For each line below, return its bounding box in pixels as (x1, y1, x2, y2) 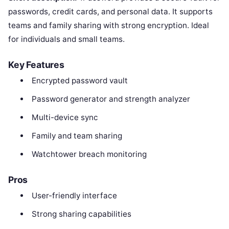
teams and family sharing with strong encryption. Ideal (8, 20, 209, 30)
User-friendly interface (31, 190, 117, 200)
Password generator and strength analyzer (31, 94, 190, 104)
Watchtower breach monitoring (31, 149, 147, 159)
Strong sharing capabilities (31, 209, 131, 219)
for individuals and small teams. (8, 34, 125, 44)
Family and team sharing (31, 131, 122, 141)
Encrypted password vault (31, 76, 128, 86)
